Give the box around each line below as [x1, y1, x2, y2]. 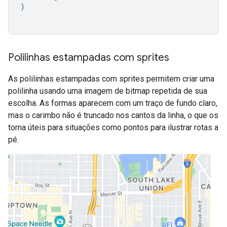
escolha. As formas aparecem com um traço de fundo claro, [8, 98, 217, 108]
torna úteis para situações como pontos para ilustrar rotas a [8, 123, 218, 133]
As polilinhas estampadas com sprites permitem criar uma [8, 74, 214, 84]
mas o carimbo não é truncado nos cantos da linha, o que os [8, 110, 218, 121]
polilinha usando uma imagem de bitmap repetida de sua [8, 86, 207, 96]
